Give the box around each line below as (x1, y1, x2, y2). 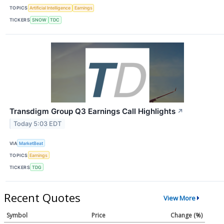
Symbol (6, 211, 27, 220)
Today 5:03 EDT (13, 119, 62, 127)
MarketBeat (19, 140, 43, 146)
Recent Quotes (4, 190, 80, 205)
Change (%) (170, 211, 202, 220)
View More (163, 193, 195, 202)
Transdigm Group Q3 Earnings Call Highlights (9, 106, 175, 116)
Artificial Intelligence (29, 5, 71, 11)
